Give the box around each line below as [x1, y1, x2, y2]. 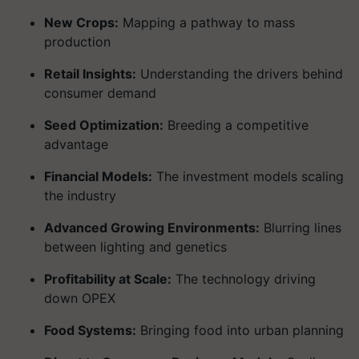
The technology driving [171, 270, 316, 287]
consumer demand [44, 84, 156, 101]
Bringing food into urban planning [136, 321, 344, 338]
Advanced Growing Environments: [44, 219, 260, 236]
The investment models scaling [152, 167, 344, 184]
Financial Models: [44, 167, 152, 184]
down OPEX [44, 289, 115, 306]
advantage [44, 135, 108, 152]
